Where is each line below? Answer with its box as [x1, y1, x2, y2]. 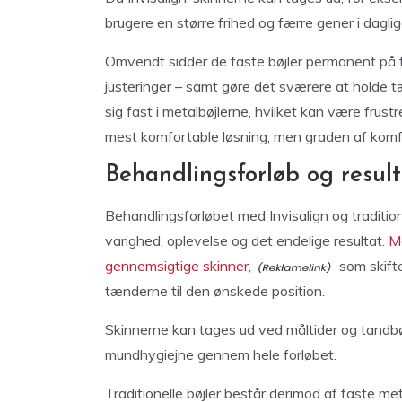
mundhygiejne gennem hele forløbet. [105, 345, 336, 363]
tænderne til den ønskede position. [105, 282, 325, 300]
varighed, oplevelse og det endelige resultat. [105, 232, 389, 249]
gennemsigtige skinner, [105, 257, 251, 275]
